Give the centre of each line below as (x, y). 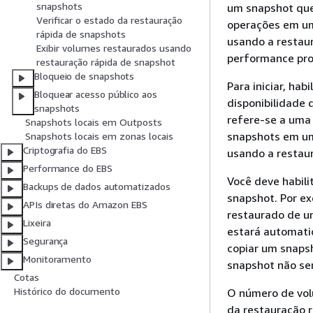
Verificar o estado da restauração (109, 20)
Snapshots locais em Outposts (94, 122)
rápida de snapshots (81, 34)
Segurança (46, 241)
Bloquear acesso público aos (96, 94)
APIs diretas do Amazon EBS (85, 205)
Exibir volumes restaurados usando (114, 48)
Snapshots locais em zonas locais (99, 136)
